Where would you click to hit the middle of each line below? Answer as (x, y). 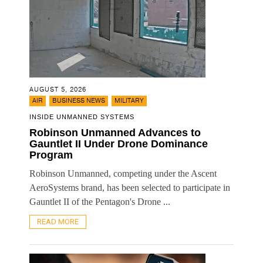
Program (51, 155)
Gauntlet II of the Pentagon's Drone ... (100, 201)
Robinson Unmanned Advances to (115, 132)
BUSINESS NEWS (79, 100)
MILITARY (129, 100)
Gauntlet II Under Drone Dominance (119, 144)
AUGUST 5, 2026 (58, 89)
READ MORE (58, 221)
